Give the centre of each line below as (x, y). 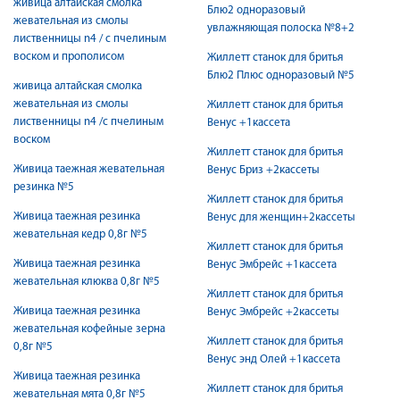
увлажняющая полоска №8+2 (281, 28)
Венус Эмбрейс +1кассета (272, 265)
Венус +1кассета (249, 123)
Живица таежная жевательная (89, 169)
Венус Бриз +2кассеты (263, 170)
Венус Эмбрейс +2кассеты (273, 312)
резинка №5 (44, 187)
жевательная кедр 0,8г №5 (80, 234)
